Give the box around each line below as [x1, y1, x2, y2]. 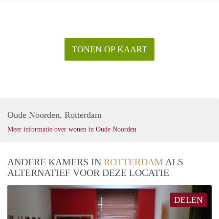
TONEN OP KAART [72, 44, 147, 55]
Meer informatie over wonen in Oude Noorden [7, 126, 136, 133]
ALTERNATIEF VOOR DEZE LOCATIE [7, 167, 169, 178]
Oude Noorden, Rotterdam [7, 110, 102, 120]
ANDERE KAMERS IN [7, 156, 104, 168]
